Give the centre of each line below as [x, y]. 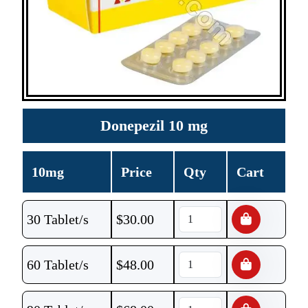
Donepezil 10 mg [154, 125]
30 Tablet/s [58, 219]
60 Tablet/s [58, 265]
